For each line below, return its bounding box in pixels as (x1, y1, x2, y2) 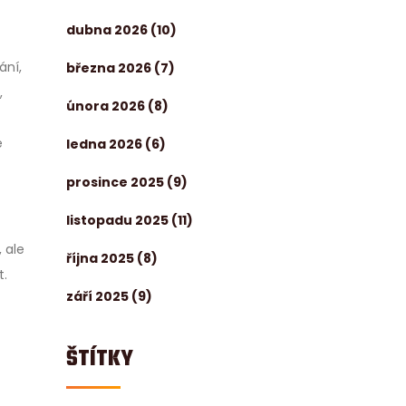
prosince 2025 (66, 173, 167, 191)
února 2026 (66, 97, 148, 115)
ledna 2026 (66, 135, 145, 153)
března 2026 (66, 59, 154, 77)
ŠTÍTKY (66, 343, 133, 376)
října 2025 (66, 249, 137, 267)
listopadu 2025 (66, 211, 171, 229)
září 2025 (66, 287, 131, 305)
